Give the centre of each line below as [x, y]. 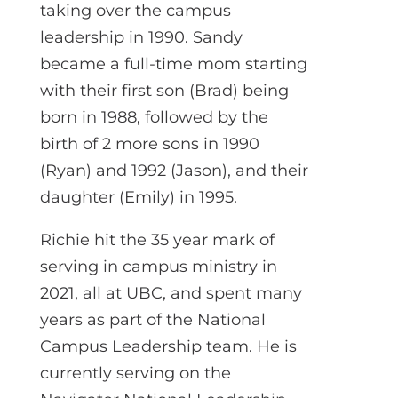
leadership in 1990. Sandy [141, 37]
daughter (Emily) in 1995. [138, 197]
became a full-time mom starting [173, 64]
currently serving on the [135, 373]
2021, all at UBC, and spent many [171, 293]
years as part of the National [152, 319]
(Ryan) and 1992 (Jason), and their [174, 170]
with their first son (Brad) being [164, 90]
